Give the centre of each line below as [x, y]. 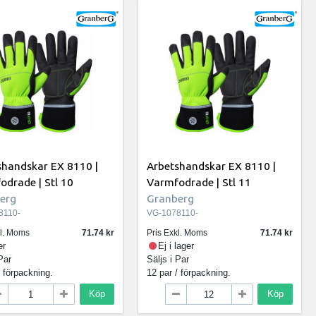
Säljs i [161, 259]
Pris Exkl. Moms [177, 232]
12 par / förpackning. [189, 272]
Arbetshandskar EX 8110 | [212, 166]
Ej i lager [176, 245]
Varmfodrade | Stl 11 [199, 182]
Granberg [171, 199]
